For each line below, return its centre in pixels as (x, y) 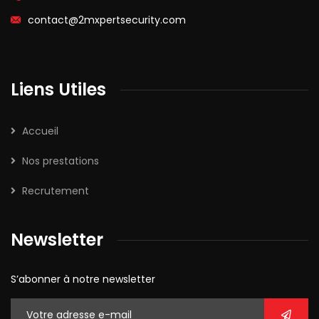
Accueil (40, 131)
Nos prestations (61, 161)
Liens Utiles (58, 90)
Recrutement (56, 191)
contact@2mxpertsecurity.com (107, 20)
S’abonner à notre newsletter (83, 279)
